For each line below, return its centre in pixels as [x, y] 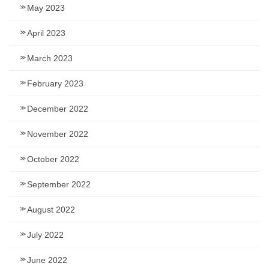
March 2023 [50, 58]
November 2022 [58, 134]
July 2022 [45, 234]
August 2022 [51, 209]
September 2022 [59, 184]
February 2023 [55, 83]
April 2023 [46, 33]
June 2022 [47, 260]
